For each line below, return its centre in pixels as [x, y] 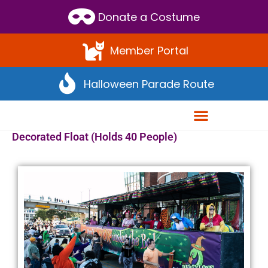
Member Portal [149, 50]
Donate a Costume [149, 17]
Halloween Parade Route [149, 84]
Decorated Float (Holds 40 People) [95, 137]
